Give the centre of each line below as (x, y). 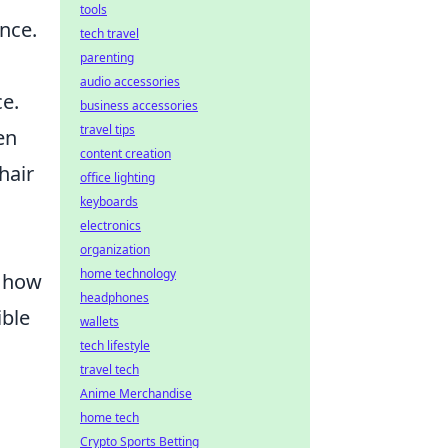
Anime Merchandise (136, 393)
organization (115, 249)
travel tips (107, 129)
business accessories (139, 105)
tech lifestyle (115, 345)
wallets (99, 321)
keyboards (109, 201)
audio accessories (130, 81)
